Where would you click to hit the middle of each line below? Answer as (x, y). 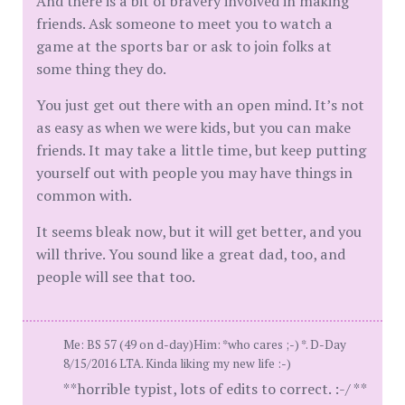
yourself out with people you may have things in (194, 173)
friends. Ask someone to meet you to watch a (184, 24)
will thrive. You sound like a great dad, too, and (191, 254)
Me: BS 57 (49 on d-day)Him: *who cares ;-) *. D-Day (205, 344)
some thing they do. (101, 69)
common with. (84, 195)
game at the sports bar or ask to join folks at (184, 46)
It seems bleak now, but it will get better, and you (199, 231)
